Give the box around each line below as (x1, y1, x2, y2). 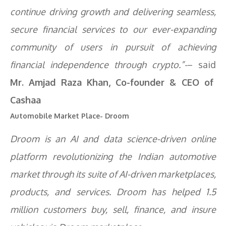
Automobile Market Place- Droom (10, 111, 129, 120)
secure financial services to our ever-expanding (10, 24, 216, 35)
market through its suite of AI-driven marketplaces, (10, 168, 216, 180)
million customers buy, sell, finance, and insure (10, 204, 216, 215)
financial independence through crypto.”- (10, 59, 187, 70)
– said (187, 59, 216, 70)
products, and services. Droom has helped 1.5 (10, 186, 216, 197)
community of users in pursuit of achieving (10, 41, 216, 52)
